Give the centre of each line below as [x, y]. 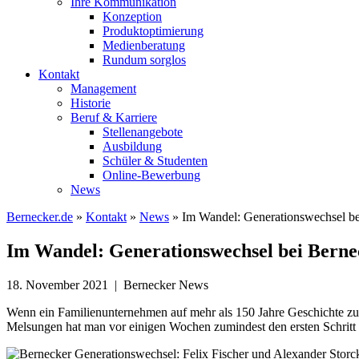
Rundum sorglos [144, 60]
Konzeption [132, 16]
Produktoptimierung [153, 31]
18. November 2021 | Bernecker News [107, 284]
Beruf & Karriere [114, 117]
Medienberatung [144, 45]
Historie [91, 103]
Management [103, 89]
